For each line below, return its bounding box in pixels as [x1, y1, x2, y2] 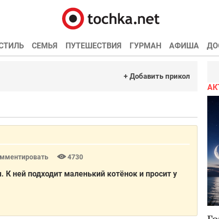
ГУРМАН [129, 41, 161, 50]
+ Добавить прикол [124, 72, 190, 81]
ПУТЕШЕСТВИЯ [65, 41, 122, 50]
